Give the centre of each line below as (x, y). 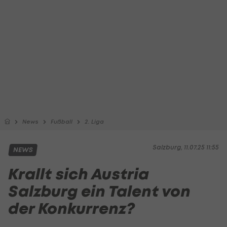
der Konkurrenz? (71, 209)
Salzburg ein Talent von (99, 191)
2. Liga (94, 122)
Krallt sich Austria (79, 174)
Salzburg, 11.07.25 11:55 (186, 147)
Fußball (62, 122)
